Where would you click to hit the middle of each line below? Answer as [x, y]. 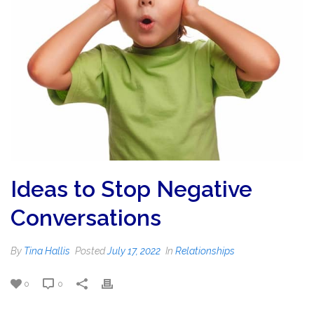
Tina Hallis [47, 251]
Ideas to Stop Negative [131, 189]
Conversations [86, 218]
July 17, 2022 [134, 251]
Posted [90, 251]
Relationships [205, 251]
